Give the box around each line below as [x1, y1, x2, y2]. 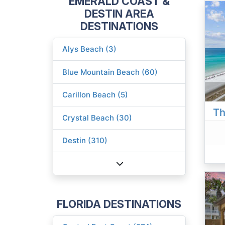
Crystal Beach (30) [62, 113, 133, 123]
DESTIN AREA [84, 7, 154, 20]
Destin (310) [62, 136, 108, 146]
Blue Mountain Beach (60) [62, 67, 158, 77]
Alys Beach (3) [62, 44, 117, 54]
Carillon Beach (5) [62, 90, 129, 100]
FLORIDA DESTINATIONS [57, 197, 181, 210]
